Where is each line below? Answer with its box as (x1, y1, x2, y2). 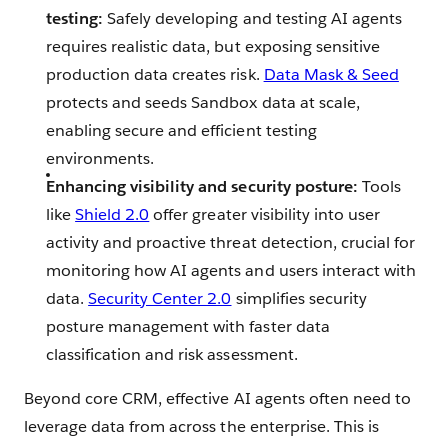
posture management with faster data (46, 316, 330, 338)
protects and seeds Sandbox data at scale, (46, 92, 360, 114)
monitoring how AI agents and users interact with (46, 260, 416, 282)
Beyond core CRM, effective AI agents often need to (24, 388, 411, 410)
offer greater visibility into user (149, 204, 380, 226)
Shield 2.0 (75, 204, 150, 226)
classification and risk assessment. (46, 344, 298, 366)
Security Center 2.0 (88, 288, 232, 310)
